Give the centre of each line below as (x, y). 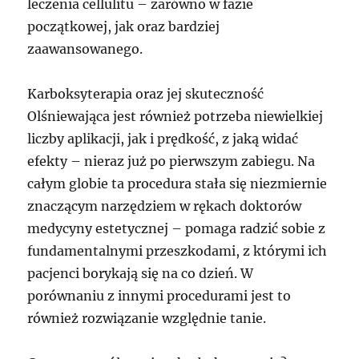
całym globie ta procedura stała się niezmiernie (177, 183)
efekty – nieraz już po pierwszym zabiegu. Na (171, 161)
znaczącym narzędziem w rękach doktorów (165, 206)
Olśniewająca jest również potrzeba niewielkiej (175, 116)
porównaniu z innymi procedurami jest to (159, 295)
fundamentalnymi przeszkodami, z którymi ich (177, 250)
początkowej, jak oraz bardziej (124, 26)
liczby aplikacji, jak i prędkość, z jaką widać (163, 138)
